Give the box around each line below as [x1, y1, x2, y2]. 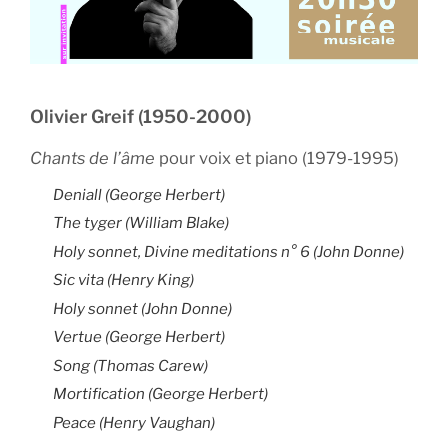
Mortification [52, 385, 145, 404]
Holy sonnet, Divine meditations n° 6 [52, 242, 310, 261]
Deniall [52, 185, 102, 204]
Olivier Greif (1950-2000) [30, 106, 251, 128]
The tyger [52, 214, 122, 233]
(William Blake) [121, 214, 229, 233]
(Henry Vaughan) [95, 413, 215, 432]
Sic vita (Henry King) [52, 271, 194, 290]
